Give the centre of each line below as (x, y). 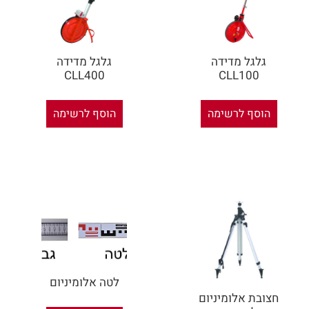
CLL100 (239, 76)
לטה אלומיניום (84, 283)
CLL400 (84, 76)
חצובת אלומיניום (239, 299)
